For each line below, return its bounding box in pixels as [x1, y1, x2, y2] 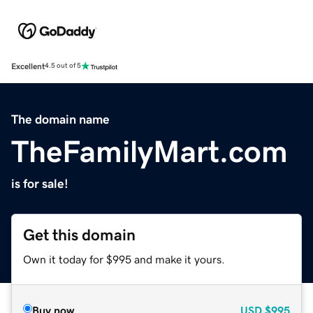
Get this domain [23, 226, 136, 243]
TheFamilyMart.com [11, 136, 288, 167]
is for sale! [11, 177, 68, 190]
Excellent [11, 61, 45, 71]
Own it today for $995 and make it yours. [23, 253, 225, 265]
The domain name [11, 112, 110, 126]
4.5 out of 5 [45, 62, 81, 70]
